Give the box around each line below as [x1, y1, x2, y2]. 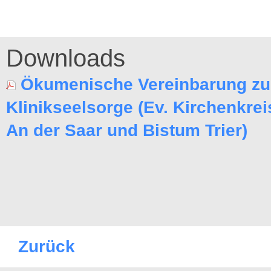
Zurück [18, 237, 75, 256]
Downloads [6, 45, 125, 71]
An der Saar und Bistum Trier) [6, 121, 247, 140]
